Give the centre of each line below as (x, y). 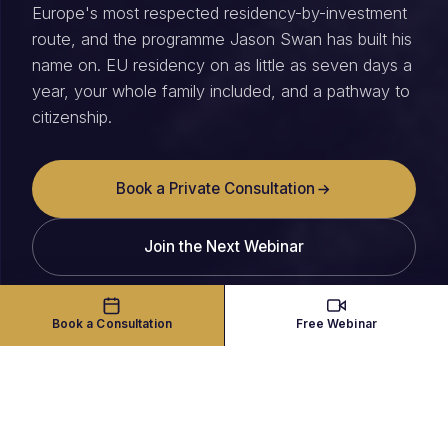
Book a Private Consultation (215, 188)
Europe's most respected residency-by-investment (219, 13)
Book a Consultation (111, 324)
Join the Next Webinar (224, 246)
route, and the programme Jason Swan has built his (222, 39)
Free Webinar (336, 324)
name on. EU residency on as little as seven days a (222, 65)
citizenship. (72, 117)
